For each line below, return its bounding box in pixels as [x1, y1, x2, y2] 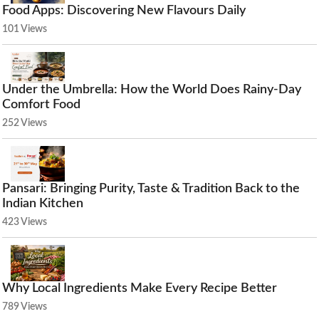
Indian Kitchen [2, 197, 83, 211]
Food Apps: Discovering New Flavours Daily [2, 4, 246, 17]
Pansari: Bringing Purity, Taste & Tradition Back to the [2, 182, 300, 196]
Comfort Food [2, 98, 80, 111]
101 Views [2, 23, 47, 34]
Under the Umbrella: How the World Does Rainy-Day [2, 83, 301, 96]
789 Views [2, 301, 47, 312]
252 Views [2, 117, 47, 128]
